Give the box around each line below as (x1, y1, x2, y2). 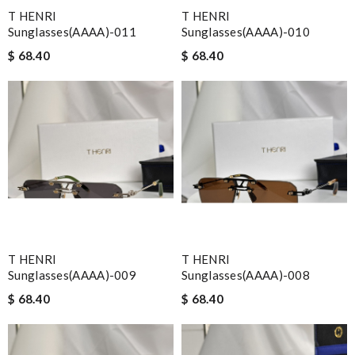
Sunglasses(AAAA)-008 (181, 267, 311, 282)
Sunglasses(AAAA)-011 (8, 24, 137, 39)
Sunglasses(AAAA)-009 (8, 267, 137, 282)
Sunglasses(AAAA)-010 (181, 24, 311, 39)
